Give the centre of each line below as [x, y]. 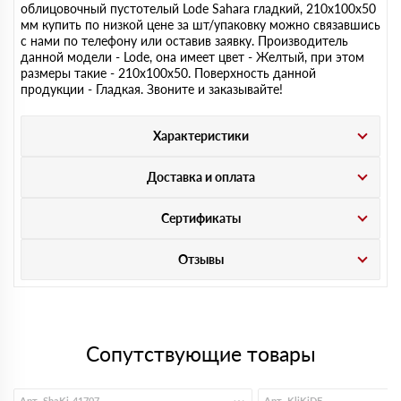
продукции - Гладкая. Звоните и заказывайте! [152, 89]
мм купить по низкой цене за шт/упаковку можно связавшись [200, 25]
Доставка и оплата [200, 177]
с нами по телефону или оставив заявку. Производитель [184, 41]
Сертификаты [200, 218]
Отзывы [200, 259]
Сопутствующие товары [200, 354]
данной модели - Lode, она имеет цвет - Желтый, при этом [192, 57]
